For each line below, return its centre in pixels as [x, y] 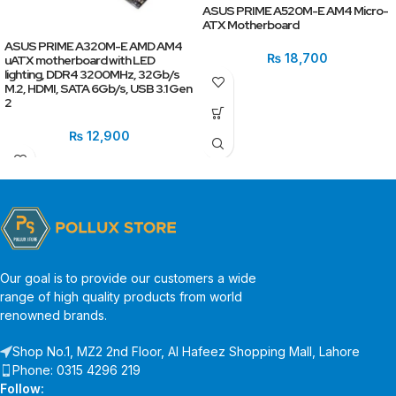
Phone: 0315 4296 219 [76, 370]
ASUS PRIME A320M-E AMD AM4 [93, 46]
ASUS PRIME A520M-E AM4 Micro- [295, 11]
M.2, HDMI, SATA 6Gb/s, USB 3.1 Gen [98, 88]
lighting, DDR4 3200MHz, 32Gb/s [92, 74]
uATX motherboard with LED [80, 60]
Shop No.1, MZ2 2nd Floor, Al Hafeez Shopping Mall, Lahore [186, 352]
